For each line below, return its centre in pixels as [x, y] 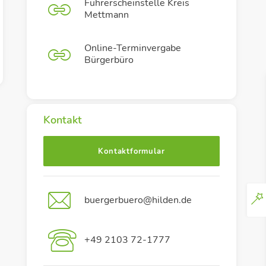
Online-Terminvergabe [133, 48]
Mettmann [107, 15]
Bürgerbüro [109, 60]
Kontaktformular [132, 151]
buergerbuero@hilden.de [138, 200]
